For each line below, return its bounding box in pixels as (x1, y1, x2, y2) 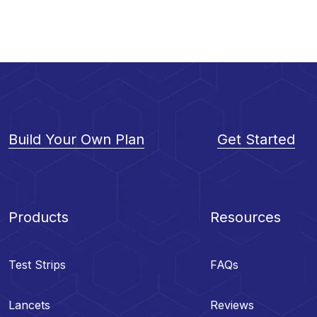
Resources (210, 209, 282, 226)
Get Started (217, 131, 295, 148)
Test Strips (8, 258, 66, 272)
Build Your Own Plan (8, 131, 144, 148)
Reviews (210, 298, 255, 312)
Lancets (8, 298, 50, 312)
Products (8, 209, 69, 226)
